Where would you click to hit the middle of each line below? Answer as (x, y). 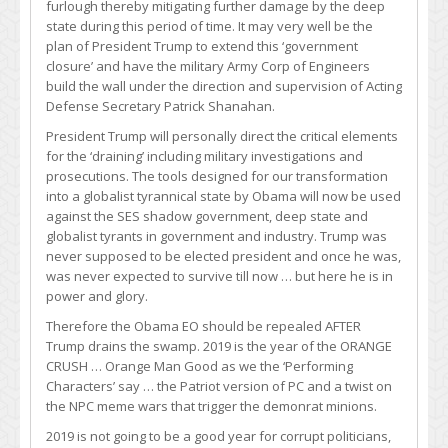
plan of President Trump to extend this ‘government (202, 46)
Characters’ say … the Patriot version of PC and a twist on (219, 386)
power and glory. (97, 296)
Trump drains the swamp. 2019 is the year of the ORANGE (219, 346)
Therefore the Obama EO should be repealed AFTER (203, 326)
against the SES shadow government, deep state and (207, 216)
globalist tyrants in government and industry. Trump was (216, 236)
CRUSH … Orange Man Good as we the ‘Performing (199, 366)
